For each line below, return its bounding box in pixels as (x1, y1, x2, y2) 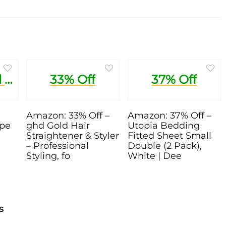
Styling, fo (26, 150, 70, 161)
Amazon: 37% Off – (127, 109, 211, 121)
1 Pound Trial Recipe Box (5, 72, 13, 87)
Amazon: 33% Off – (26, 109, 109, 121)
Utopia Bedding (127, 120, 200, 131)
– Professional (26, 140, 89, 151)
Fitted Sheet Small (127, 130, 211, 141)
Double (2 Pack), (127, 140, 202, 151)
